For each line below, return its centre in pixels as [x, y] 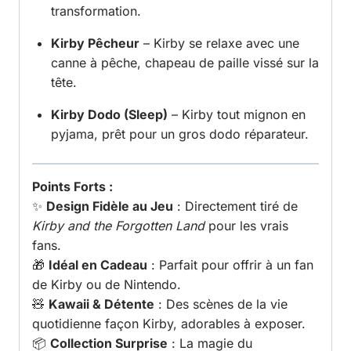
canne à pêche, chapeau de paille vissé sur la [185, 63]
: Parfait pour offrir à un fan [230, 265]
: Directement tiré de [235, 206]
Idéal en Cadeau [98, 265]
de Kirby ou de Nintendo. [107, 285]
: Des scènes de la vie [221, 304]
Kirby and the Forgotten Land [118, 226]
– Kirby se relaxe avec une [219, 43]
